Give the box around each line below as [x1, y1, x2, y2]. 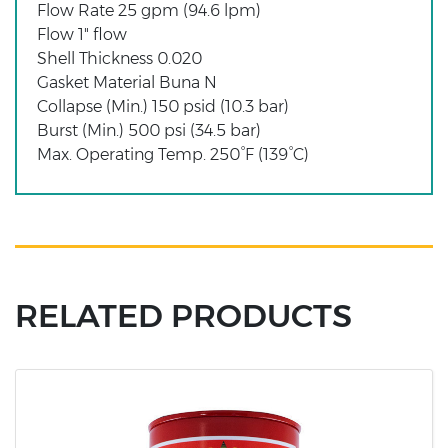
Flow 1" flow [37, 24, 127, 44]
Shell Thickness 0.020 [37, 48, 202, 68]
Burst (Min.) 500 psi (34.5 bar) [37, 120, 261, 140]
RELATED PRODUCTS [15, 295, 352, 335]
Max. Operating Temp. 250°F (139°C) [37, 144, 309, 164]
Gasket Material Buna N [37, 72, 217, 92]
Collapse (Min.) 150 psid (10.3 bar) [37, 96, 289, 116]
